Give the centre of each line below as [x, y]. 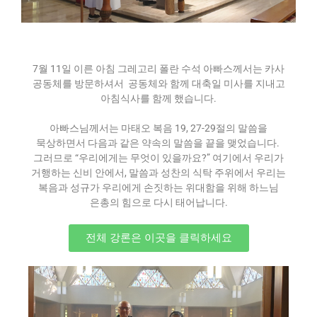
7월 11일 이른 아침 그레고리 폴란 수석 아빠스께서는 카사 [158, 69]
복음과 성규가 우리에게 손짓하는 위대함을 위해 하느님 [158, 188]
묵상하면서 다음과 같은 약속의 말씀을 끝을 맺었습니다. [158, 143]
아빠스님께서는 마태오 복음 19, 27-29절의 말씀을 [158, 128]
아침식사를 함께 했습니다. [158, 98]
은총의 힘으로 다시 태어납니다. [158, 202]
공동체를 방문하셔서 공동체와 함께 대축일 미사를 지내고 [158, 83]
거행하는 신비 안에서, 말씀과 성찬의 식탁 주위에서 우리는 [158, 173]
